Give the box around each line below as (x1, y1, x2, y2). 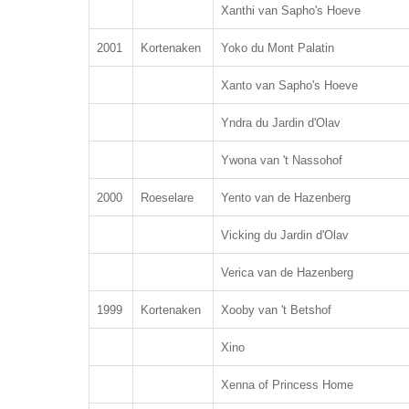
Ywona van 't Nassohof (221, 153, 342, 167)
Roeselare (141, 191, 194, 204)
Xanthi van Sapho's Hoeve (221, 4, 361, 17)
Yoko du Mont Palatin (221, 41, 334, 55)
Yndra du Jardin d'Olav (221, 116, 341, 130)
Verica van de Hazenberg (221, 266, 353, 279)
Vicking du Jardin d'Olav (221, 228, 349, 242)
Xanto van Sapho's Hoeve (221, 79, 358, 92)
